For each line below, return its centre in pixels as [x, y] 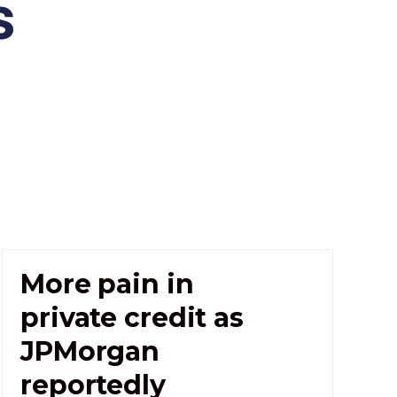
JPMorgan [90, 351]
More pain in [107, 284]
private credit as [132, 317]
